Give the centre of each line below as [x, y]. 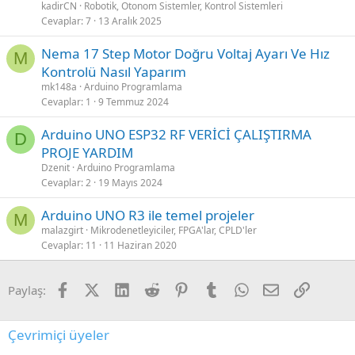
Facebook [95, 288]
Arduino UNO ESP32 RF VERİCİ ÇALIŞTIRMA [176, 134]
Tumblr [238, 288]
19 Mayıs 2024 [130, 182]
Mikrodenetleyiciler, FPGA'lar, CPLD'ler [174, 230]
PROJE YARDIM [87, 152]
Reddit [176, 288]
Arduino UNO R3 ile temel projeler [148, 215]
